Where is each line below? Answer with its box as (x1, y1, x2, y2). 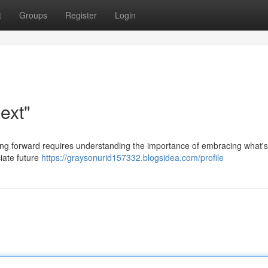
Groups (19, 9, 47, 21)
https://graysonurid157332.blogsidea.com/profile (41, 151, 224, 163)
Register (65, 9, 97, 21)
